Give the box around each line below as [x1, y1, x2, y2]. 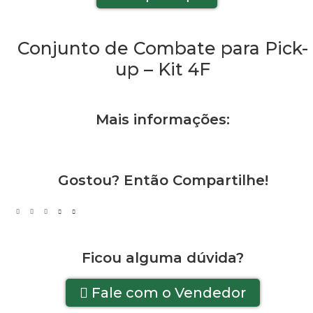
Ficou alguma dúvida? [82, 249, 244, 266]
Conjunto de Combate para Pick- [17, 37, 308, 59]
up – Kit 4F [115, 58, 210, 80]
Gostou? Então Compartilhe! [57, 171, 268, 189]
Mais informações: [96, 110, 230, 128]
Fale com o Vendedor [92, 284, 246, 301]
